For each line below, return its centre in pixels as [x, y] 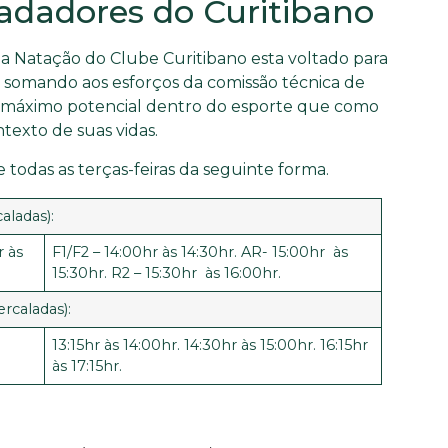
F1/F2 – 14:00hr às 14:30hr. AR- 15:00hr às [200, 251]
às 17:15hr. [87, 365]
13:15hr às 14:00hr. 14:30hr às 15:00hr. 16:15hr [210, 344]
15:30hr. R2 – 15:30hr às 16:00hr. [167, 272]
